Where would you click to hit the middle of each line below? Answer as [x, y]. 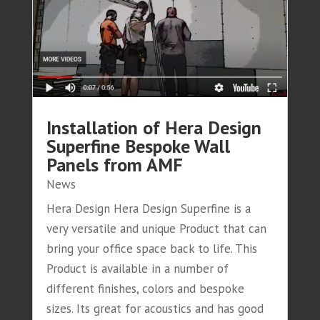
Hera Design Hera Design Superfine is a [148, 208]
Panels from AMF [114, 164]
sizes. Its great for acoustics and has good [155, 308]
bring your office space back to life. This [151, 248]
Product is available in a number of [137, 268]
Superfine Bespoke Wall [138, 146]
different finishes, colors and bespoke [145, 288]
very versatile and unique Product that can [156, 228]
